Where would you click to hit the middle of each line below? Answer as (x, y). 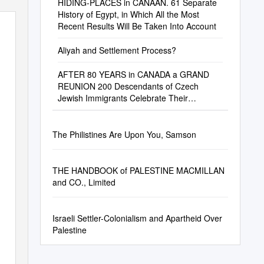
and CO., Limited (84, 182)
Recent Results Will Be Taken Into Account (137, 26)
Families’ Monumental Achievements (126, 110)
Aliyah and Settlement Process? (117, 50)
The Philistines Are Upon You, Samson (124, 134)
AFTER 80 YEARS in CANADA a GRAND (133, 74)
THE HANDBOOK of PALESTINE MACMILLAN (138, 170)
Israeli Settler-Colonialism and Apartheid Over (137, 218)
